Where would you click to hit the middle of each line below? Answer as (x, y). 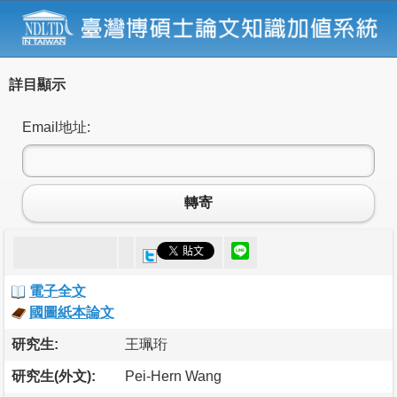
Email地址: (56, 127)
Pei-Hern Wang (173, 376)
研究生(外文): (54, 376)
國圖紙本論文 (72, 312)
